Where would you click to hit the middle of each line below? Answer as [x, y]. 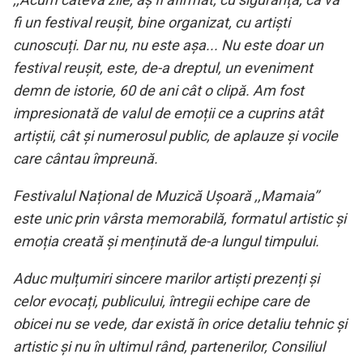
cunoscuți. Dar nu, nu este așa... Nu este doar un [168, 45]
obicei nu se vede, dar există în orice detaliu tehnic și [180, 323]
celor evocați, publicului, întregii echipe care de [161, 301]
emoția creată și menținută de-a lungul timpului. [166, 241]
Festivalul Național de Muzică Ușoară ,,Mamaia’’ [166, 195]
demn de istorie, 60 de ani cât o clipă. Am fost [158, 90]
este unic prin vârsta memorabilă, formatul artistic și [179, 218]
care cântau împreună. [85, 158]
